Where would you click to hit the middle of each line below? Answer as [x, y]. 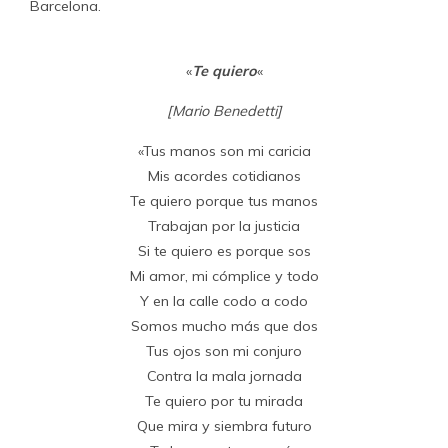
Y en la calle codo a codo [224, 300]
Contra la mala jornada [224, 375]
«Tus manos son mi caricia [224, 150]
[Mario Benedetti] [224, 110]
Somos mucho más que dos [224, 325]
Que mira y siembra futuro [224, 425]
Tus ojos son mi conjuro [224, 350]
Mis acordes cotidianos [224, 175]
